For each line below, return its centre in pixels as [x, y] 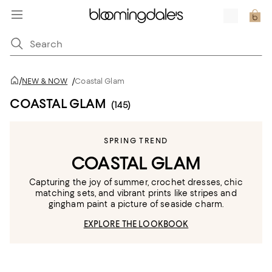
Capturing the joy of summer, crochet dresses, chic [136, 182]
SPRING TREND [136, 141]
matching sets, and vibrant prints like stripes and [136, 193]
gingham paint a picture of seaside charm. [136, 204]
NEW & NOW [45, 81]
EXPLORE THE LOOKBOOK [136, 224]
